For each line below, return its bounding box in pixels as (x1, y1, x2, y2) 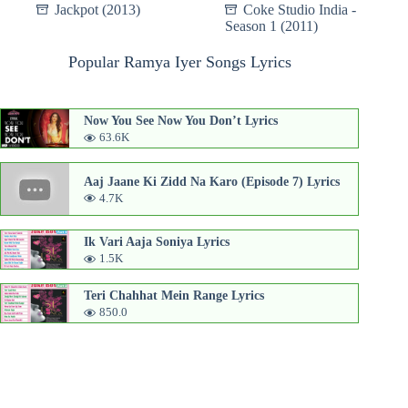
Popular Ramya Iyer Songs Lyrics (67, 53, 291, 72)
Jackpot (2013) (55, 2, 140, 18)
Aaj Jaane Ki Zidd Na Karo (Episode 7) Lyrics (84, 173, 340, 189)
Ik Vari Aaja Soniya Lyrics (84, 233, 229, 249)
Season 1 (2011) (225, 18, 319, 35)
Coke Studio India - (243, 2, 357, 18)
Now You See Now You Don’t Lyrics (84, 113, 278, 128)
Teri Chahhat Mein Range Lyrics (84, 287, 264, 302)
